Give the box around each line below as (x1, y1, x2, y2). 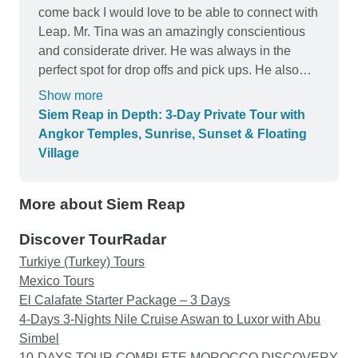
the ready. (38, 101, 93, 116)
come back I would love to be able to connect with (38, 6, 318, 20)
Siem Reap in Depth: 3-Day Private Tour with (38, 108, 305, 122)
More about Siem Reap (19, 196, 185, 213)
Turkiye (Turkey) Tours (19, 255, 145, 269)
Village (38, 146, 79, 161)
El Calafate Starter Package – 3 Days (19, 293, 230, 308)
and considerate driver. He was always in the (38, 44, 291, 58)
